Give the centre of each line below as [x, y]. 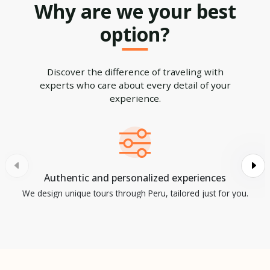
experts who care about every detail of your [135, 85]
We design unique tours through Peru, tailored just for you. [135, 193]
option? [135, 34]
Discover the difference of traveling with [135, 71]
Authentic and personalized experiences [135, 177]
